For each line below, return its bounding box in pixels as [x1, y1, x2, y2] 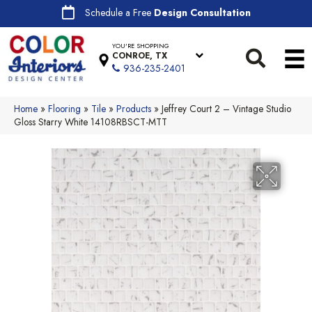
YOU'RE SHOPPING [112, 41, 170, 51]
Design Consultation [153, 6, 251, 19]
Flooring [48, 101, 81, 116]
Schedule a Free [84, 6, 154, 19]
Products [116, 101, 151, 116]
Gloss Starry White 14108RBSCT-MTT [14, 114, 167, 129]
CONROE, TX [112, 49, 168, 63]
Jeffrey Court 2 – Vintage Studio [162, 101, 291, 116]
